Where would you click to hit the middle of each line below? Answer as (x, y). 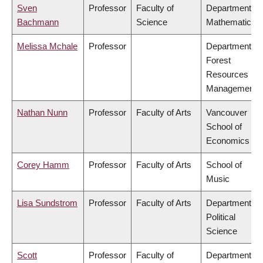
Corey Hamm (43, 165)
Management (231, 89)
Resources (227, 75)
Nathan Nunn (42, 113)
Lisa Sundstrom (47, 203)
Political (221, 217)
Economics (228, 141)
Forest (218, 60)
